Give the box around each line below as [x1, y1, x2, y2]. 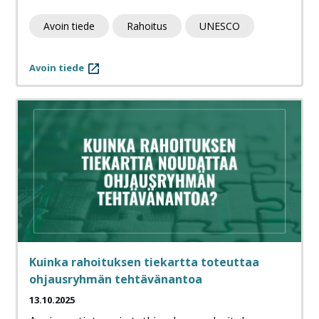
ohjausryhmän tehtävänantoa [29, 271, 202, 288]
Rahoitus [127, 19, 167, 33]
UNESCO [199, 19, 240, 33]
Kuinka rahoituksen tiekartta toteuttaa [29, 254, 259, 271]
